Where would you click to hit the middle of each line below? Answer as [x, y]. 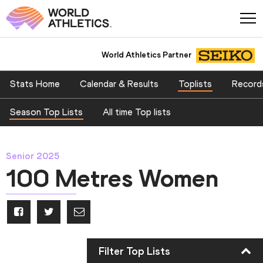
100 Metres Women [112, 178]
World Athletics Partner [146, 55]
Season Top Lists [46, 112]
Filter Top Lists [134, 251]
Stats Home [35, 84]
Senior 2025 [33, 156]
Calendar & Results [119, 84]
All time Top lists [137, 112]
